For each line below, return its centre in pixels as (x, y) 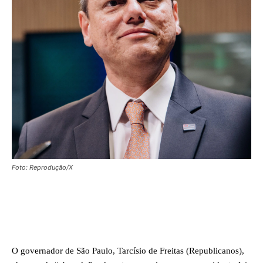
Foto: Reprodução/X (42, 167)
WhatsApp (177, 213)
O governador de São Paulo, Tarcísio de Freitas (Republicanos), (128, 250)
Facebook (53, 213)
